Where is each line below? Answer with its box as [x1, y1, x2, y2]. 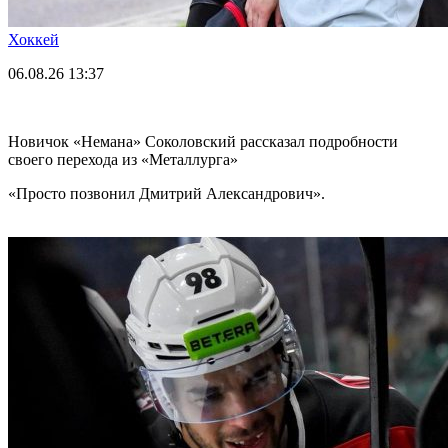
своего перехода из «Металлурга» [8, 150, 238, 168]
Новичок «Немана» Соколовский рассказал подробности [8, 132, 398, 150]
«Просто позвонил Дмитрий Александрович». [8, 184, 325, 202]
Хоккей [8, 30, 59, 48]
